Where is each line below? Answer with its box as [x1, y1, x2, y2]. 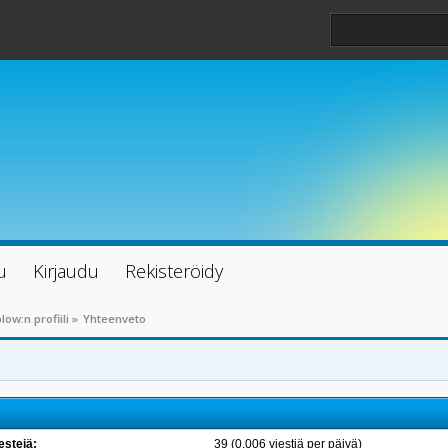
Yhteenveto [83, 311, 147, 326]
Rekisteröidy [125, 259, 223, 283]
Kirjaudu [33, 259, 99, 283]
